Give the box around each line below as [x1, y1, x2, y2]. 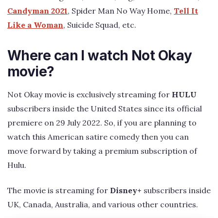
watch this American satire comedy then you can [7, 132, 189, 142]
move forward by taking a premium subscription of [7, 146, 197, 156]
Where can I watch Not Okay [7, 47, 192, 64]
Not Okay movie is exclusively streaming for [7, 90, 172, 100]
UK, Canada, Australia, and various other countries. [7, 199, 198, 209]
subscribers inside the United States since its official [7, 104, 202, 114]
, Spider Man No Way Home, [68, 6, 174, 16]
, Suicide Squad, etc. [63, 20, 136, 30]
